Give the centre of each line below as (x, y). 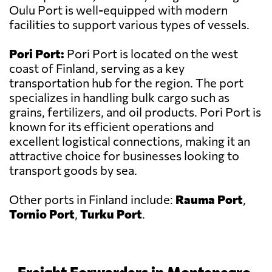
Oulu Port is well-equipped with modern (118, 10)
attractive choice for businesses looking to (124, 156)
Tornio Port (42, 214)
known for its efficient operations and (112, 127)
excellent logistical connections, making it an (130, 141)
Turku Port (111, 214)
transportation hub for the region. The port (126, 83)
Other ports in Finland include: (92, 199)
